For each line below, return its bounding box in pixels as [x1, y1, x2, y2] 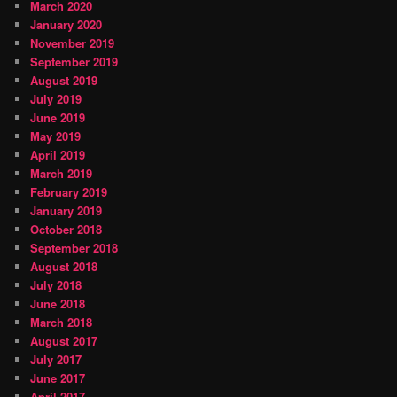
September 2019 [30, 53, 119, 71]
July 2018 [30, 276, 82, 294]
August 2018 [30, 258, 98, 276]
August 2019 [30, 72, 98, 90]
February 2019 [30, 183, 108, 201]
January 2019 [30, 202, 103, 220]
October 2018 [30, 221, 103, 238]
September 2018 [30, 239, 119, 257]
